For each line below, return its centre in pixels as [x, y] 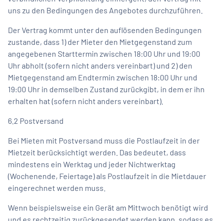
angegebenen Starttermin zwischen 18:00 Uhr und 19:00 [104, 53]
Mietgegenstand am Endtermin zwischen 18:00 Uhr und [103, 77]
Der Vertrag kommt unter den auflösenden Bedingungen [105, 30]
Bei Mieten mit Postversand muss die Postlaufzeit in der [104, 140]
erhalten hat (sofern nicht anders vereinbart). [86, 101]
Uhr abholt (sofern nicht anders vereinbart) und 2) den [100, 65]
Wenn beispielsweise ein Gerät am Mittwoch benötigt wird [108, 207]
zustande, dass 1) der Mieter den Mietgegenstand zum [100, 41]
